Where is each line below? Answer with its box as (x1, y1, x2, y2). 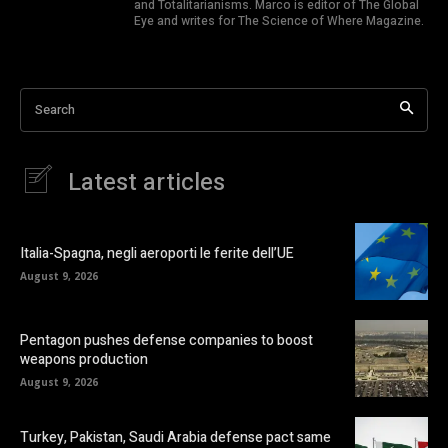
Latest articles (68, 164, 225, 200)
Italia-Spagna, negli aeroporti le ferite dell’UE (20, 242, 294, 264)
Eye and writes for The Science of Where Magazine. (134, 11, 424, 30)
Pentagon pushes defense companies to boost (20, 330, 313, 352)
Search (35, 99, 75, 119)
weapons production (20, 349, 148, 371)
